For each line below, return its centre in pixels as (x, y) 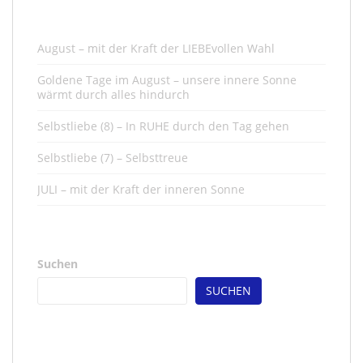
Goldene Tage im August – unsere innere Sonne (167, 79)
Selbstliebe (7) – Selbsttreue (113, 157)
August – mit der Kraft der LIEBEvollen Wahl (156, 48)
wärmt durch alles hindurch (113, 94)
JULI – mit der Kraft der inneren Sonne (141, 189)
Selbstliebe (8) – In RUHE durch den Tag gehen (163, 126)
